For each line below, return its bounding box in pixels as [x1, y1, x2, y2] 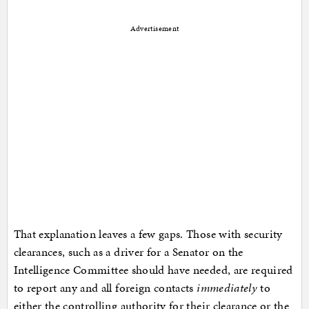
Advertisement [130, 23, 179, 34]
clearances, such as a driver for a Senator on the [13, 243, 243, 260]
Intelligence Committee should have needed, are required [13, 261, 293, 278]
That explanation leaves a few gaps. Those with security [13, 225, 283, 242]
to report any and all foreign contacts [13, 279, 197, 296]
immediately [197, 279, 258, 296]
